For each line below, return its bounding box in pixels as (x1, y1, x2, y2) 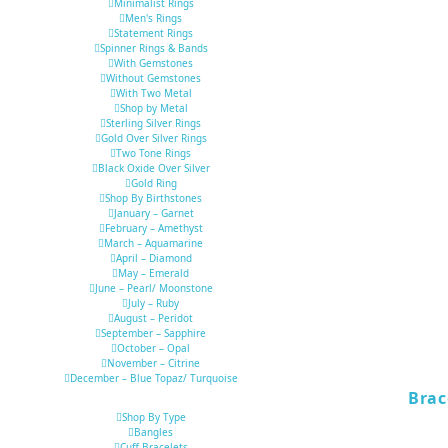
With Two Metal (115, 85, 192, 100)
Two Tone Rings (116, 145, 191, 160)
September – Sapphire (101, 325, 206, 340)
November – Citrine (107, 355, 200, 370)
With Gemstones (114, 55, 193, 70)
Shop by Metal (119, 100, 188, 115)
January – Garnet (113, 205, 194, 220)
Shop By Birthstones (105, 190, 202, 205)
